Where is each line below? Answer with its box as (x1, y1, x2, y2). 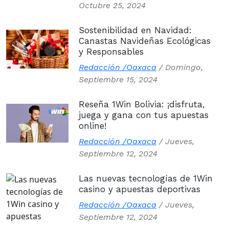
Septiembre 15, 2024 (79, 75, 157, 84)
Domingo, (165, 62, 203, 72)
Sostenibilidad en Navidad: (79, 25, 192, 35)
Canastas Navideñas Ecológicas (79, 36, 211, 46)
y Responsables (79, 47, 144, 57)
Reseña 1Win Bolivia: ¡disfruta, (79, 99, 204, 109)
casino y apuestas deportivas (79, 184, 200, 194)
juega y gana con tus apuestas (79, 110, 209, 120)
